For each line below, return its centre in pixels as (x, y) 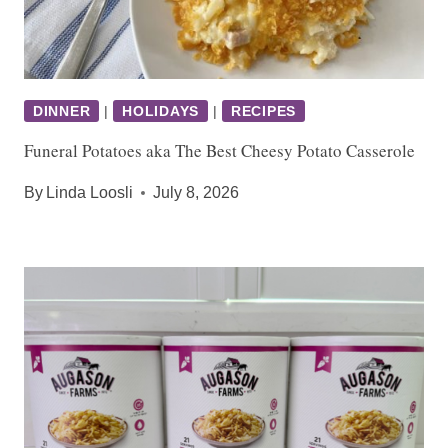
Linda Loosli (90, 192)
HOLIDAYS (160, 110)
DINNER (62, 110)
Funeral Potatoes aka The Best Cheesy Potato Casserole (219, 150)
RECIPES (263, 110)
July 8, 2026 (196, 192)
